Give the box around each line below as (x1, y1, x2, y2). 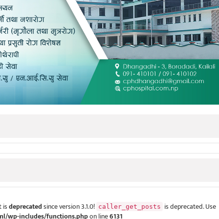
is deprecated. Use (163, 201, 216, 213)
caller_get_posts (98, 203, 161, 211)
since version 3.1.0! (42, 201, 96, 213)
